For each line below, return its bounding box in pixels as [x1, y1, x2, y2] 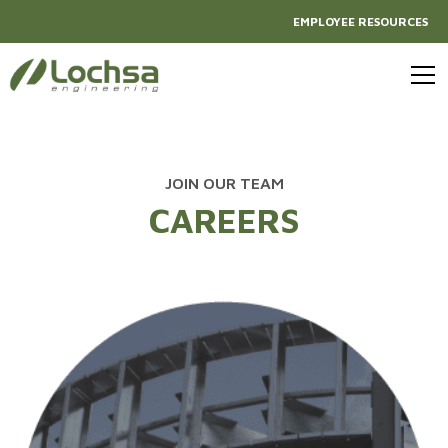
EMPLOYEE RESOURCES [293, 13, 428, 29]
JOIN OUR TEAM [164, 174, 284, 192]
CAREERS [148, 200, 300, 240]
